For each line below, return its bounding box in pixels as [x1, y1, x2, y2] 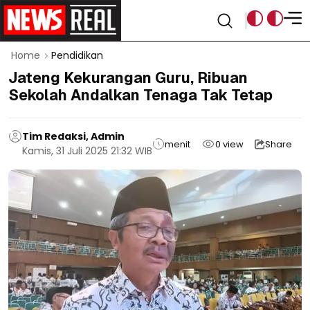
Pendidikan [51, 48, 103, 62]
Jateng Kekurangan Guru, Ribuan [8, 69, 248, 87]
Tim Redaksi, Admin [22, 129, 125, 143]
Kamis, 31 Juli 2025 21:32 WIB [22, 144, 152, 158]
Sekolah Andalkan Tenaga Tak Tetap [8, 86, 273, 104]
